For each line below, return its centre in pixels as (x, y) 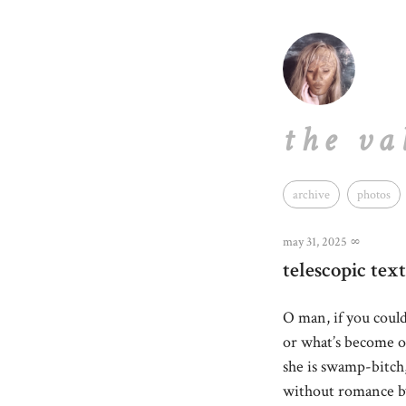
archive (311, 194)
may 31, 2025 (315, 241)
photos (373, 194)
